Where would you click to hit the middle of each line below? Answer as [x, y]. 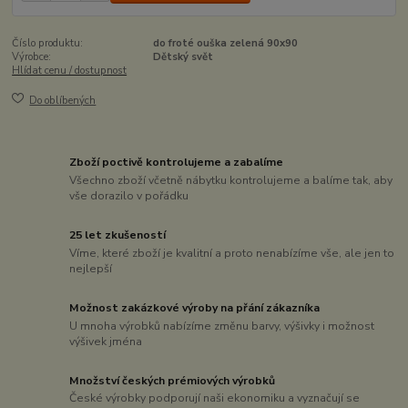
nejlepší [91, 268]
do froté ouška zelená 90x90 [225, 44]
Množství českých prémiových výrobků [173, 380]
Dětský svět [183, 57]
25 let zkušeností [118, 235]
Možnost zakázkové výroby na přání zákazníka [195, 307]
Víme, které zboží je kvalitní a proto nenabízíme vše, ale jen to [232, 253]
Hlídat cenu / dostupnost [70, 71]
